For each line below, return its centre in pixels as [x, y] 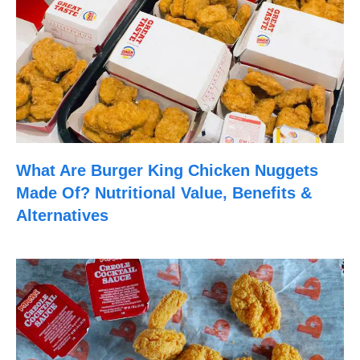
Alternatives [62, 215]
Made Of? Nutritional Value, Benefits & [164, 193]
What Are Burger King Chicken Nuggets [167, 170]
